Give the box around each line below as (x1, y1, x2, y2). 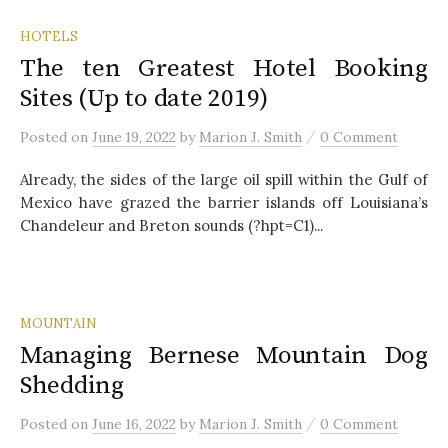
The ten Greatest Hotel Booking (20, 52, 428, 84)
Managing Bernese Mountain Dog (20, 339, 428, 371)
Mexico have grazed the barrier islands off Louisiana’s (20, 192, 428, 212)
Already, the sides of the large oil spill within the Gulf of (20, 169, 428, 189)
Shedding (20, 369, 124, 401)
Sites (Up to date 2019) (20, 82, 269, 114)
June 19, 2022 (92, 127, 176, 146)
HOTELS (20, 27, 78, 44)
